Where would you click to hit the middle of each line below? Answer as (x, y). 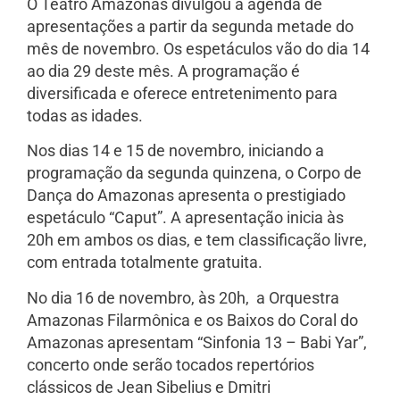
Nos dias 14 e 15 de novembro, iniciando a (175, 151)
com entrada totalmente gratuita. (145, 262)
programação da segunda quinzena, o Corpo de (194, 173)
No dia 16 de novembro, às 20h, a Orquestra (183, 297)
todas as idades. (85, 115)
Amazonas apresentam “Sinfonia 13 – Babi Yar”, (197, 342)
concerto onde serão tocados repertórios (171, 364)
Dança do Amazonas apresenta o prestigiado (186, 196)
